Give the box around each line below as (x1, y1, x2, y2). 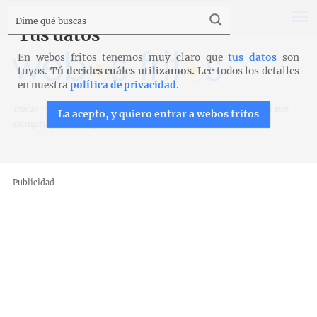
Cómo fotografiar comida (105, 103, 219, 115)
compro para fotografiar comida (12, 117, 157, 129)
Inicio (12, 103, 38, 115)
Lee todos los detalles (195, 65, 299, 77)
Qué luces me (229, 103, 288, 115)
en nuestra (18, 79, 70, 91)
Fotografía (48, 103, 96, 115)
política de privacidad (70, 79, 176, 91)
